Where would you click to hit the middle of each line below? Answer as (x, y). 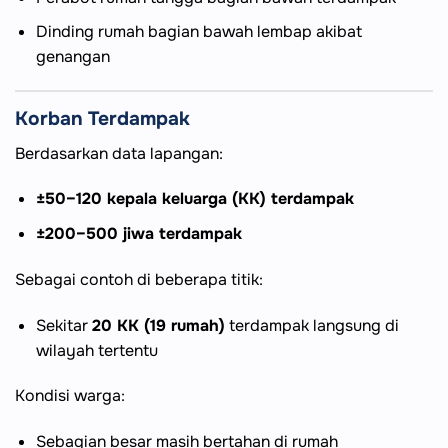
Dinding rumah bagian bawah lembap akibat (198, 32)
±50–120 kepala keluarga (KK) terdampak (194, 199)
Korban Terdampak (102, 118)
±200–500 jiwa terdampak (138, 233)
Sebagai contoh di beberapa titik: (139, 279)
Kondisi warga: (70, 396)
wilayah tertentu (96, 350)
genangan (72, 57)
